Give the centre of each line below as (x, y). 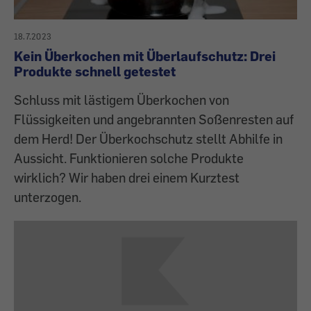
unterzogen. (48, 197)
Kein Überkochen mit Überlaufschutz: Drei (145, 56)
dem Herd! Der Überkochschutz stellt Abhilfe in (148, 139)
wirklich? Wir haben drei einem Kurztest (127, 178)
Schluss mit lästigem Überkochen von (121, 100)
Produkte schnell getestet (95, 72)
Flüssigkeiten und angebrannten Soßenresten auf (154, 119)
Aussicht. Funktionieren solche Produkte (129, 158)
